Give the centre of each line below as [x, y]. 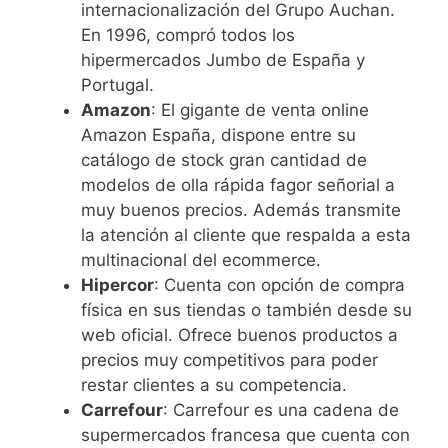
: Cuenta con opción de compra [279, 285]
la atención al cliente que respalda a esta [246, 235]
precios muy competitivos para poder [229, 360]
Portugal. [117, 85]
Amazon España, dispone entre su [218, 135]
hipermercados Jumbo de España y [223, 60]
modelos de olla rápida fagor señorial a [238, 185]
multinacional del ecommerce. [201, 260]
